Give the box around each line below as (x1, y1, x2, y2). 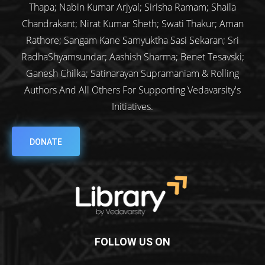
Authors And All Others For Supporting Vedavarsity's (24, 83, 241, 97)
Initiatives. (112, 100, 153, 114)
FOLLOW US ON (95, 235, 170, 248)
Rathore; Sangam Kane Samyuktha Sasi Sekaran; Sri (26, 34, 239, 47)
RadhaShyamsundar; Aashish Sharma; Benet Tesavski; (21, 50, 244, 64)
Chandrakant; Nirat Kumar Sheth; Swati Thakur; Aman (21, 17, 244, 31)
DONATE (30, 137, 62, 147)
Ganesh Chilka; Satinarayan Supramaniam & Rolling (26, 67, 239, 80)
